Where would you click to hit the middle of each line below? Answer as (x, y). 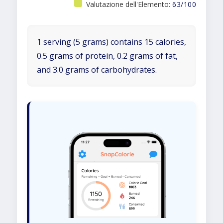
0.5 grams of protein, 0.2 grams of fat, (107, 56)
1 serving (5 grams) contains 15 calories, (111, 42)
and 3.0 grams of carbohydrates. (97, 70)
